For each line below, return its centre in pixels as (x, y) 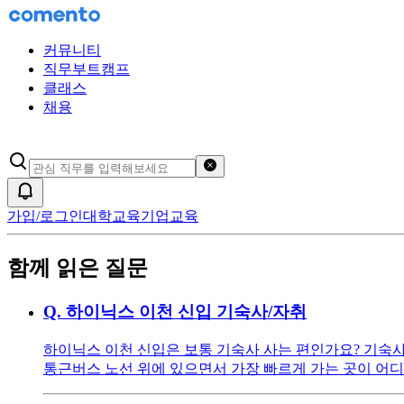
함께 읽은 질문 (78, 267)
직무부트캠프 (87, 69)
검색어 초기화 (253, 165)
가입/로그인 (45, 216)
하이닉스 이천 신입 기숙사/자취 (186, 311)
